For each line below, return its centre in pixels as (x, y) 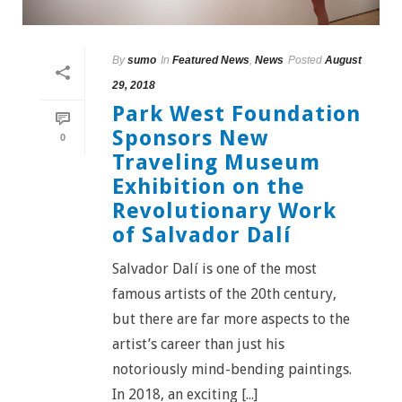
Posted (305, 60)
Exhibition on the (209, 187)
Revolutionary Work (224, 211)
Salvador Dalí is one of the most (214, 269)
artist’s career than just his (198, 344)
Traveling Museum (216, 162)
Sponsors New (190, 138)
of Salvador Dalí (202, 235)
